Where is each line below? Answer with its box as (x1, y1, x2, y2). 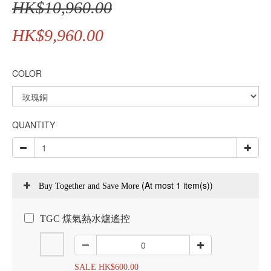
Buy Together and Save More (39, 181, 142, 191)
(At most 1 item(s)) (142, 179, 213, 191)
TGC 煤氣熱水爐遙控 (40, 214, 130, 224)
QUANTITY (12, 119, 55, 131)
